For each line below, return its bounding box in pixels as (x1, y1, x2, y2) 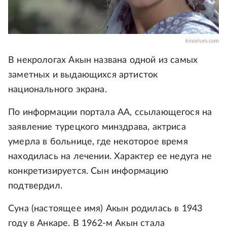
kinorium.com (185, 38, 219, 44)
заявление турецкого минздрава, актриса (8, 123, 186, 132)
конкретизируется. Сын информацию (8, 167, 168, 176)
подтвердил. (8, 181, 62, 191)
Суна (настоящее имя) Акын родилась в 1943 (8, 204, 203, 214)
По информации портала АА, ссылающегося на (8, 108, 212, 118)
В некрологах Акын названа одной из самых (8, 56, 198, 65)
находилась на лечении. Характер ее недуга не (8, 152, 212, 162)
